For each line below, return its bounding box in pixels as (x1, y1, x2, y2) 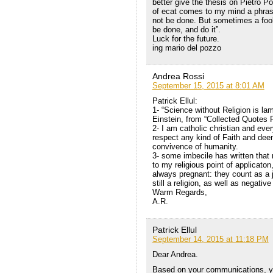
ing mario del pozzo (152, 43, 221, 53)
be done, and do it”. (152, 25, 221, 35)
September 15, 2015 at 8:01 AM (152, 81, 264, 91)
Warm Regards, (152, 188, 207, 197)
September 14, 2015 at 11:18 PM (152, 235, 269, 244)
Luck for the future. (152, 34, 219, 44)
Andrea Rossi (152, 71, 204, 82)
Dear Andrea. (152, 250, 198, 260)
